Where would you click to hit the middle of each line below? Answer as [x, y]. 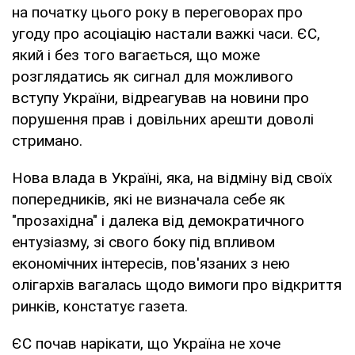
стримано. [47, 140]
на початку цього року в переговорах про [157, 12]
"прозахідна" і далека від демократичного [158, 220]
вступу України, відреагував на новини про [160, 97]
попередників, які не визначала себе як [149, 199]
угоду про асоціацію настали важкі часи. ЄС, [166, 33]
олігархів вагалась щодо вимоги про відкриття [177, 284]
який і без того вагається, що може [136, 55]
